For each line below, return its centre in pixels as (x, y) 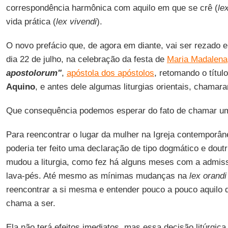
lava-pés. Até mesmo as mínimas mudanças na (97, 176)
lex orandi (208, 176)
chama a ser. (31, 203)
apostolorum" (34, 73)
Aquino (20, 87)
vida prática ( (31, 22)
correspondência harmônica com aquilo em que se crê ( (112, 8)
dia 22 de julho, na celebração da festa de (86, 59)
